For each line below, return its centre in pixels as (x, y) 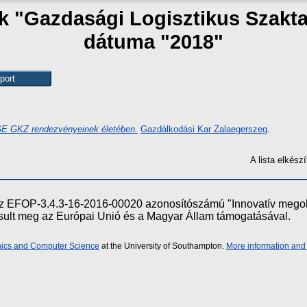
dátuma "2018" (153, 41)
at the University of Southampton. (163, 246)
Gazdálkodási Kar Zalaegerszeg (204, 129)
